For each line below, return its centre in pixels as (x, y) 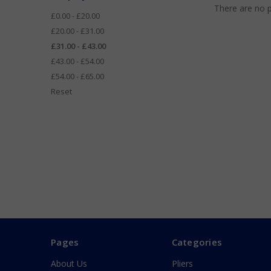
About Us (69, 264)
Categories (197, 242)
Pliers (182, 264)
